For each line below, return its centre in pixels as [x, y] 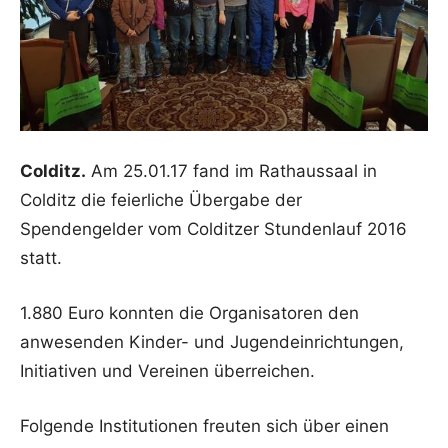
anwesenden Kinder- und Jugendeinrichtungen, [212, 342]
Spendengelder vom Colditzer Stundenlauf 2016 [213, 229]
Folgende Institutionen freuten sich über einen [204, 426]
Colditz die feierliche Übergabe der [161, 200]
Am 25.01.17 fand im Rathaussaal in [231, 171]
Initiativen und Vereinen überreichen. [167, 371]
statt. [41, 258]
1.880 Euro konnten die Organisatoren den [189, 313]
